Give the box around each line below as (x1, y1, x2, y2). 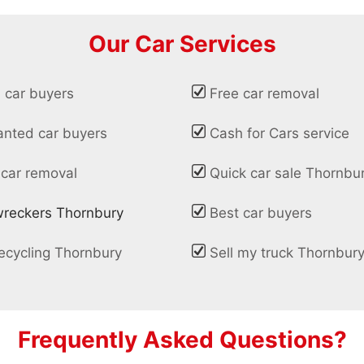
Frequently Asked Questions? (17, 325, 347, 353)
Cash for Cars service (210, 125, 350, 142)
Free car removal (210, 85, 320, 102)
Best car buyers (210, 205, 313, 222)
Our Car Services (88, 30, 276, 58)
